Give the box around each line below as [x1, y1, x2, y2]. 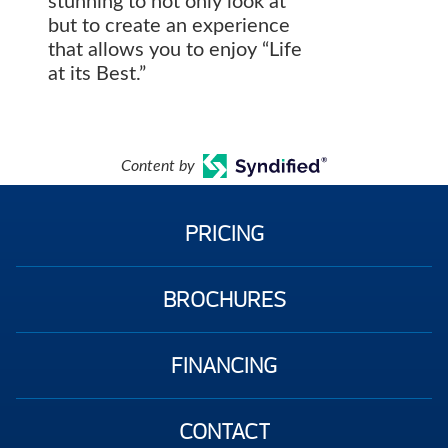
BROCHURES [162, 285, 286, 315]
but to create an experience [48, 16, 290, 37]
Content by [120, 158, 195, 175]
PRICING [184, 219, 264, 249]
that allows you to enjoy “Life [48, 40, 302, 61]
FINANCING [171, 351, 277, 381]
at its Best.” [48, 64, 146, 85]
